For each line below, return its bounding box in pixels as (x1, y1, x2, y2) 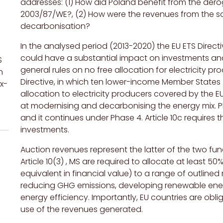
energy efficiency (20, 192, 88, 204)
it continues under (38, 112, 111, 124)
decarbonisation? (20, 20, 90, 32)
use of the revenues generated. (20, 204, 143, 216)
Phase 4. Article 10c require (111, 112, 211, 124)
